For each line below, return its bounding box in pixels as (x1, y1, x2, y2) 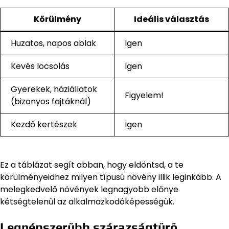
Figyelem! (125, 89, 164, 102)
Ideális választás (134, 13, 209, 26)
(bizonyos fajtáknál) (11, 96, 91, 108)
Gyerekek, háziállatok (11, 83, 97, 96)
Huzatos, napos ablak (11, 37, 96, 50)
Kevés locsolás (11, 60, 70, 73)
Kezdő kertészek (11, 119, 77, 131)
